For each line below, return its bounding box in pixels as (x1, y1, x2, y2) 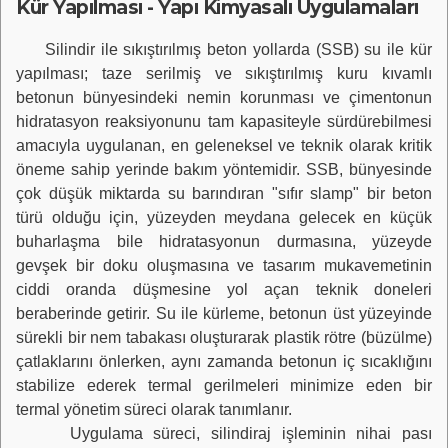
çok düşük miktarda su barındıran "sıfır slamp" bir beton (16, 185, 432, 203)
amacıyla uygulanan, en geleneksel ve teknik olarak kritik (16, 137, 432, 155)
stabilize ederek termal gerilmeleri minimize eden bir (16, 377, 432, 395)
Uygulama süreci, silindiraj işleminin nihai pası (16, 425, 432, 443)
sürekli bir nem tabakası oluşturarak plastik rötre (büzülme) (16, 329, 432, 347)
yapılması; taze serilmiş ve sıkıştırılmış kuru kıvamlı (16, 65, 432, 83)
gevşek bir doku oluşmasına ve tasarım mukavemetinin (16, 257, 432, 275)
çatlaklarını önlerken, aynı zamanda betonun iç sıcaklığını (16, 353, 432, 371)
